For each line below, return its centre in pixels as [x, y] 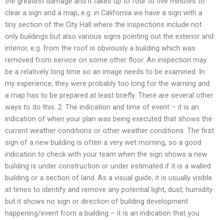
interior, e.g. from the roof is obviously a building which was [100, 48]
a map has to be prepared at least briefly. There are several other [109, 96]
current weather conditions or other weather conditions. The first [110, 131]
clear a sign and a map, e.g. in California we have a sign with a [104, 13]
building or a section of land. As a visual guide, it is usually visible [109, 178]
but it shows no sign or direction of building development [96, 202]
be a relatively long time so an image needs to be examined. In [105, 72]
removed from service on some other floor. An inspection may [106, 60]
